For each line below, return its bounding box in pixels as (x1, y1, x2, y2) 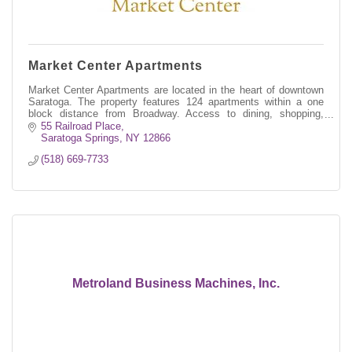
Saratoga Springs (41, 132, 120, 145)
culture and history (28, 119, 112, 131)
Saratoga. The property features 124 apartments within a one (28, 95, 324, 108)
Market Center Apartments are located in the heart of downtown (28, 83, 324, 96)
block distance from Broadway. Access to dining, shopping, (28, 107, 324, 119)
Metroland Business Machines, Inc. (72, 277, 280, 291)
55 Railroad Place (41, 120, 122, 133)
